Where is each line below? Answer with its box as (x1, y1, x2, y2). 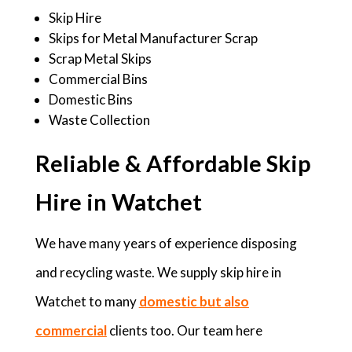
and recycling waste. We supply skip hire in (35, 264, 281, 280)
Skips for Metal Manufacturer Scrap (48, 30, 258, 46)
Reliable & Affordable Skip (35, 149, 311, 177)
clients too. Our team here (106, 322, 262, 339)
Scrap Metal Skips (48, 50, 152, 67)
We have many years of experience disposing (35, 235, 297, 251)
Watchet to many (35, 293, 137, 310)
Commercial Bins (48, 71, 148, 87)
